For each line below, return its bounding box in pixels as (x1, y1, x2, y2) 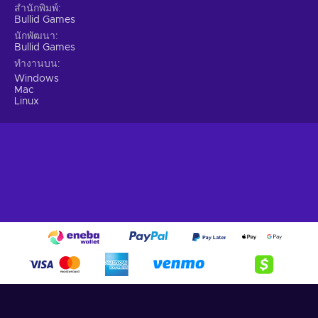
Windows (14, 73, 59, 84)
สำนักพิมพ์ (14, 3, 58, 13)
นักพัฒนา (14, 31, 55, 41)
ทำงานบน (14, 58, 57, 69)
